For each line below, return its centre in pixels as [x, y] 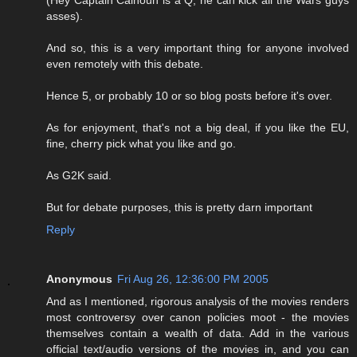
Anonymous [79, 279]
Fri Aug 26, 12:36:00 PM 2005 [193, 279]
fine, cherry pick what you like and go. [141, 144]
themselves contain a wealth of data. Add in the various [198, 333]
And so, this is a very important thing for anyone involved [198, 48]
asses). [65, 16]
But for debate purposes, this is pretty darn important [179, 208]
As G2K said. [79, 176]
